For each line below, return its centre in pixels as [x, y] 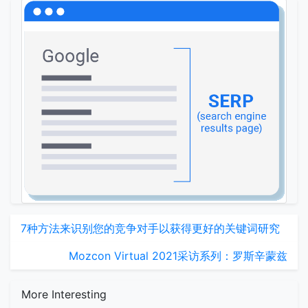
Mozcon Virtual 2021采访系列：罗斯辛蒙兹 [178, 255]
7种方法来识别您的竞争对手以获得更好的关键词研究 [150, 228]
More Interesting [64, 294]
